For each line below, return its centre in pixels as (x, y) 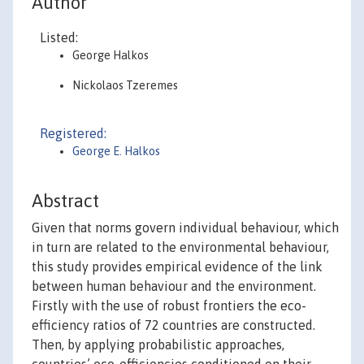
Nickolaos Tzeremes (125, 85)
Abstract (65, 201)
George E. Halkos (116, 151)
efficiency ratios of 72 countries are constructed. (173, 325)
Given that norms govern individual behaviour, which (185, 228)
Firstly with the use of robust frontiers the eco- (169, 306)
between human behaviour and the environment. (174, 286)
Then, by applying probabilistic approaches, (158, 345)
